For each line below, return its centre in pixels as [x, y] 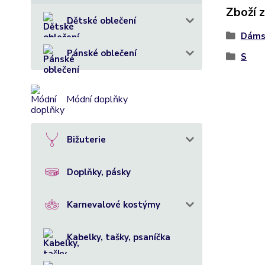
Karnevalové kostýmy [114, 205]
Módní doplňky [97, 99]
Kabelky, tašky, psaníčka [119, 237]
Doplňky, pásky [99, 172]
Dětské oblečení [101, 21]
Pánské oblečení [102, 53]
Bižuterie [86, 140]
